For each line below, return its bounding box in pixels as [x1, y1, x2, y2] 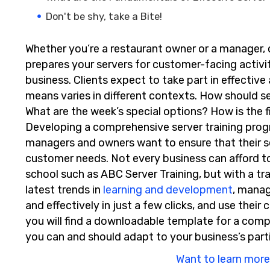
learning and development [103, 183, 233, 196]
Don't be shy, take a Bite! [46, 10, 163, 23]
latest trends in [25, 183, 104, 196]
